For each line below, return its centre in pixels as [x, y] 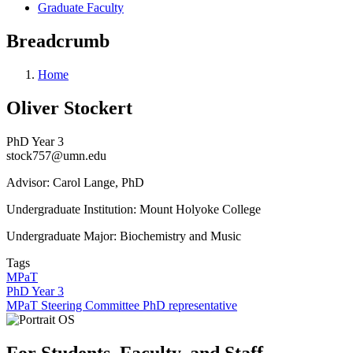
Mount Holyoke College [200, 209]
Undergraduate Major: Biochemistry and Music [124, 236]
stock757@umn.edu [56, 155]
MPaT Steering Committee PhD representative [122, 305]
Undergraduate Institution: [73, 209]
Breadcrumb [58, 41]
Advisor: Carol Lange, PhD [75, 182]
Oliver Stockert [69, 108]
